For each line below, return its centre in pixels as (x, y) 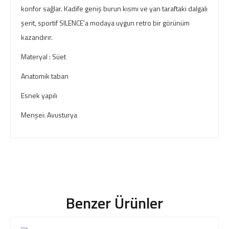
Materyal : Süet (43, 56)
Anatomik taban (46, 76)
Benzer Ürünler (114, 203)
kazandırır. (37, 37)
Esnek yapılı (41, 95)
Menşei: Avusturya (49, 115)
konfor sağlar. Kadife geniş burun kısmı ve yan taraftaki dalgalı (114, 8)
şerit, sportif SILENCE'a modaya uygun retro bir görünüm (105, 23)
